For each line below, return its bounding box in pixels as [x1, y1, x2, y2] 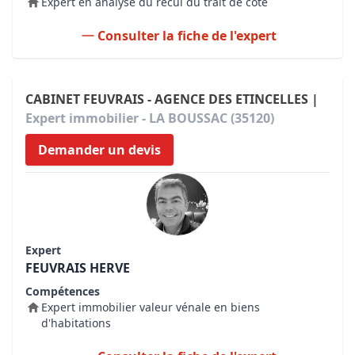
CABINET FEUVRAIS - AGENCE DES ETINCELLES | [25, 90, 319, 108]
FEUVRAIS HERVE [25, 259, 130, 277]
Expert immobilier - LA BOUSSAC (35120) [25, 109, 274, 127]
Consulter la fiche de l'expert [97, 27, 277, 44]
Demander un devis [38, 141, 161, 158]
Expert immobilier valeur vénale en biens [41, 300, 260, 315]
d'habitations [41, 315, 111, 330]
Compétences [25, 284, 100, 299]
